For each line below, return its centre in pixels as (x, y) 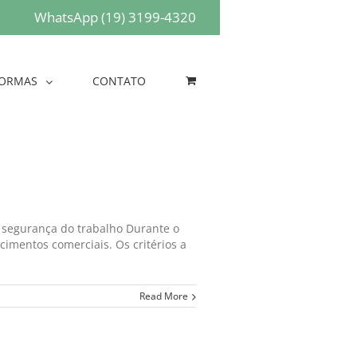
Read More (164, 296)
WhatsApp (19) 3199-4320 (115, 17)
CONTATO (119, 81)
